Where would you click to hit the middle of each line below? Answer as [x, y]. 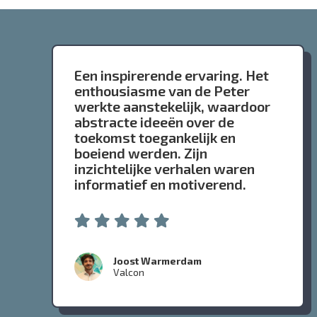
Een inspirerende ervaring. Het [171, 75]
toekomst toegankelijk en [155, 138]
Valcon [128, 272]
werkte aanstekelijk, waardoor [172, 106]
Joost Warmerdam [157, 261]
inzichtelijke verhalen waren [164, 169]
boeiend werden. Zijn [140, 153]
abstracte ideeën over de [154, 122]
